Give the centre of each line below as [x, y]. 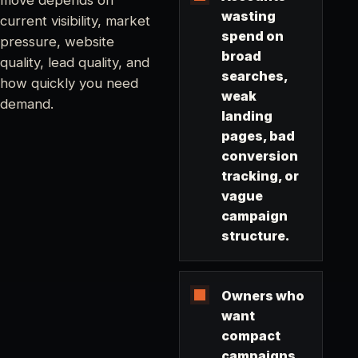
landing [247, 115]
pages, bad [258, 135]
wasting [248, 16]
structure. [255, 235]
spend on [252, 36]
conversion [259, 155]
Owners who [263, 295]
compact [251, 335]
